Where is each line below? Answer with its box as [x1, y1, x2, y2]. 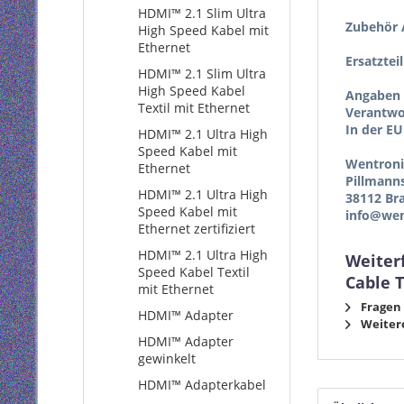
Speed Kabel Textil [138, 263, 250, 280]
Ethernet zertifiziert [138, 220, 255, 237]
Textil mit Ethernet [138, 99, 250, 116]
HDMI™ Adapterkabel [138, 376, 266, 393]
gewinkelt [138, 350, 196, 367]
